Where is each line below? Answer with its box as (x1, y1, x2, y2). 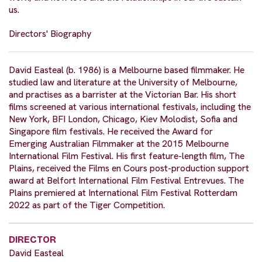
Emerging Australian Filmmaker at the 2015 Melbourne (9, 137, 229, 150)
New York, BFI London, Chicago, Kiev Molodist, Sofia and (9, 113, 237, 126)
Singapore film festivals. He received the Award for (9, 125, 213, 138)
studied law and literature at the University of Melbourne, (9, 76, 237, 89)
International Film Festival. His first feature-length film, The (9, 150, 244, 163)
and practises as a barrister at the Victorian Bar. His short (9, 88, 236, 101)
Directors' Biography (9, 27, 91, 40)
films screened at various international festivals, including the (9, 101, 251, 113)
